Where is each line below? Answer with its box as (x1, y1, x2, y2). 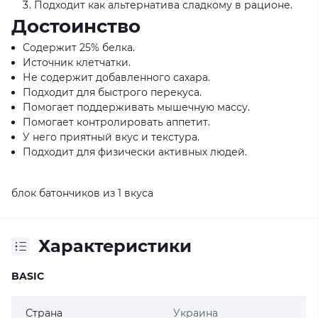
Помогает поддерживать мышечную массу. (23, 101, 250, 114)
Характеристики (38, 236, 192, 256)
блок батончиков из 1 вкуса (11, 187, 153, 199)
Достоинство (11, 15, 141, 38)
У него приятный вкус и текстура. (23, 131, 199, 143)
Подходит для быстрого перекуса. (23, 86, 202, 99)
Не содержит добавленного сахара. (23, 71, 210, 84)
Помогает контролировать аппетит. (23, 116, 210, 128)
